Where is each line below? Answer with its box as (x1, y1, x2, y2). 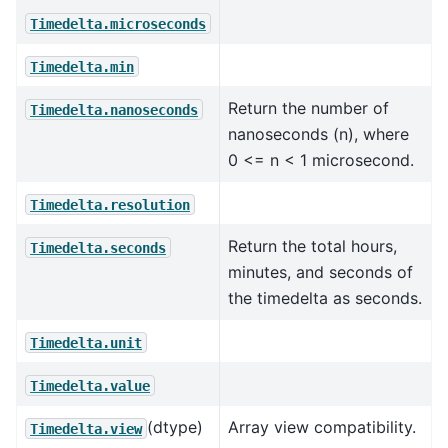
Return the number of (228, 98, 389, 119)
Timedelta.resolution (30, 196, 190, 213)
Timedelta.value (30, 377, 150, 394)
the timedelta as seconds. (228, 288, 422, 309)
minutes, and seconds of (228, 262, 413, 283)
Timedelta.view (30, 420, 142, 437)
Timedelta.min (30, 58, 134, 75)
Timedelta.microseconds (30, 15, 206, 32)
